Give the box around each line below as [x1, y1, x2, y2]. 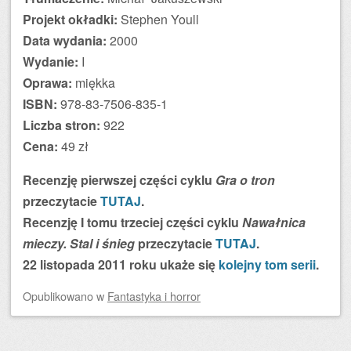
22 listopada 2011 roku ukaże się [23, 255, 215, 273]
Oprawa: [23, 74, 72, 92]
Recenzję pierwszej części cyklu [23, 171, 215, 189]
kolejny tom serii [215, 255, 316, 273]
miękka [72, 74, 115, 92]
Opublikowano [23, 288, 96, 304]
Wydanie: [23, 52, 78, 71]
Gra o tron [215, 171, 275, 189]
